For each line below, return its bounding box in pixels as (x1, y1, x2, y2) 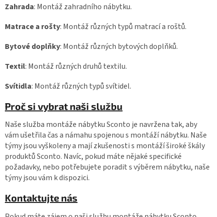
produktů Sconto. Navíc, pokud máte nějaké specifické (5, 151, 182, 162)
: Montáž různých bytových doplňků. (60, 41, 178, 52)
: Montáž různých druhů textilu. (25, 61, 127, 72)
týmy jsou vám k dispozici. (5, 172, 90, 184)
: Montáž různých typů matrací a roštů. (60, 21, 186, 32)
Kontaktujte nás (5, 192, 77, 204)
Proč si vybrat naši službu (5, 100, 123, 112)
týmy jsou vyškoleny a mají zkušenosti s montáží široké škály (5, 140, 205, 152)
